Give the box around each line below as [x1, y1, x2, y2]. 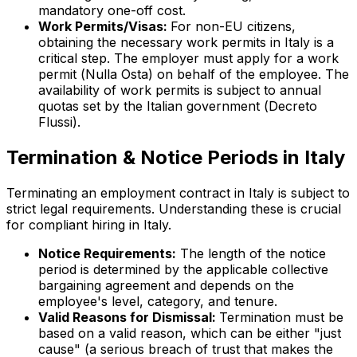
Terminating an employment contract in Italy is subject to [6, 184, 350, 201]
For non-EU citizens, [171, 18, 296, 34]
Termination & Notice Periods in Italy [6, 145, 345, 169]
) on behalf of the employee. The [148, 65, 349, 82]
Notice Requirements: [38, 245, 176, 261]
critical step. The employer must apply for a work [38, 49, 339, 66]
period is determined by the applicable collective [38, 261, 328, 277]
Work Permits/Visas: [38, 18, 171, 34]
